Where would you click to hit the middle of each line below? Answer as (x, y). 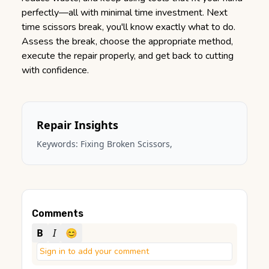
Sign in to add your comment (94, 251)
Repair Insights (77, 125)
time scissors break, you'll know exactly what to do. (128, 27)
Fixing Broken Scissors (125, 144)
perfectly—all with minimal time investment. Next (125, 13)
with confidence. (55, 70)
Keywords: (59, 144)
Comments (58, 213)
